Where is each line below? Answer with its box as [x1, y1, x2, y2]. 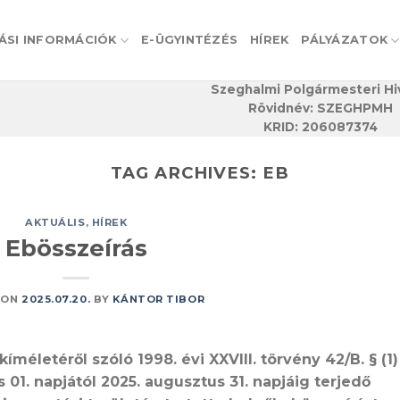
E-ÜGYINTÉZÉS [141, 33, 238, 46]
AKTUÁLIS [25, 216, 86, 229]
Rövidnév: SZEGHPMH [248, 101, 393, 115]
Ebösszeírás [4, 233, 147, 262]
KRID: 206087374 [263, 120, 378, 134]
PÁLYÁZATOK [301, 33, 388, 46]
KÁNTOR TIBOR [112, 292, 205, 305]
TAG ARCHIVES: [111, 162, 263, 183]
